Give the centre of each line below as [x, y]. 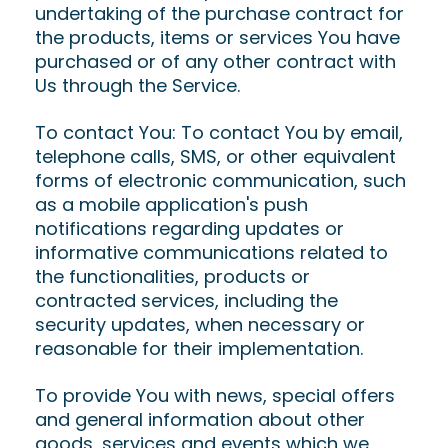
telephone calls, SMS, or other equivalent [215, 156]
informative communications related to [211, 252]
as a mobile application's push [171, 204]
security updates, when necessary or [200, 324]
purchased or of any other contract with [215, 61]
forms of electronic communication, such [220, 180]
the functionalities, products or [172, 276]
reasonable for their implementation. [199, 348]
